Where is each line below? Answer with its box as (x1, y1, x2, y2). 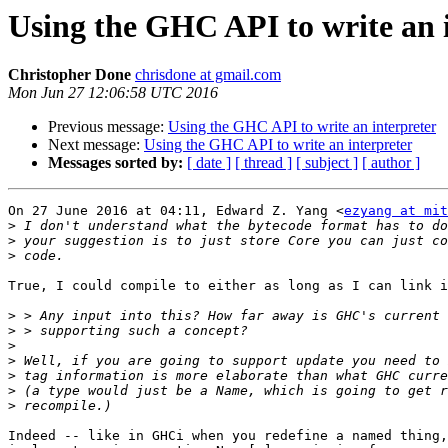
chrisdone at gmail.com (135, 66, 281, 84)
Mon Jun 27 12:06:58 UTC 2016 (8, 84, 218, 102)
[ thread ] (235, 154, 292, 172)
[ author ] (362, 154, 420, 172)
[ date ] (187, 154, 231, 172)
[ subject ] (296, 154, 358, 172)
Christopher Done (8, 66, 131, 84)
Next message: (48, 136, 144, 154)
